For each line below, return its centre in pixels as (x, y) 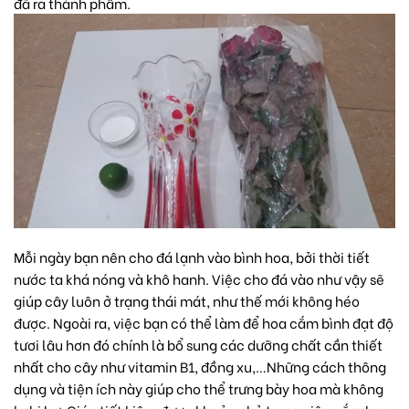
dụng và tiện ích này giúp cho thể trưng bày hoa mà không (199, 388)
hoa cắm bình (306, 323)
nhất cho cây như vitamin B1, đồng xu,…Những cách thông (200, 367)
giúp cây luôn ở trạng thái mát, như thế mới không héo (187, 301)
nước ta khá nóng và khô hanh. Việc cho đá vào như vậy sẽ (199, 279)
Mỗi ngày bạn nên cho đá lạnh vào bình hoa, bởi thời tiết (192, 257)
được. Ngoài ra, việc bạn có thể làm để (138, 323)
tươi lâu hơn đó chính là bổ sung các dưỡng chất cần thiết (198, 345)
